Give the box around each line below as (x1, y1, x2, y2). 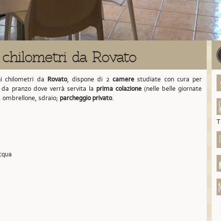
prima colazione (96, 84, 142, 93)
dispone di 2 (72, 75, 112, 83)
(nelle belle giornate (141, 84, 202, 93)
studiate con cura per (134, 75, 202, 83)
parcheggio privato (60, 94, 112, 102)
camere (112, 75, 134, 83)
